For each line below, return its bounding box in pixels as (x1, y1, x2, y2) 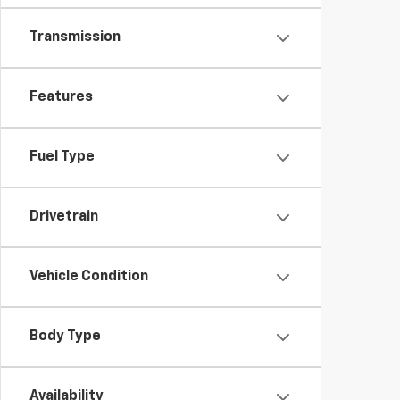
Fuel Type (29, 150, 95, 164)
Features (29, 90, 93, 104)
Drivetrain (29, 210, 98, 224)
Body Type (29, 329, 101, 344)
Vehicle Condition (29, 270, 148, 284)
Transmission (29, 30, 121, 45)
